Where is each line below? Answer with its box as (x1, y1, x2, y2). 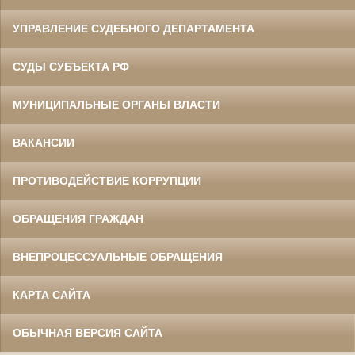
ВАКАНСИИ (13, 136, 74, 149)
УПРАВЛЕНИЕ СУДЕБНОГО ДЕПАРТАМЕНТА (13, 21, 254, 35)
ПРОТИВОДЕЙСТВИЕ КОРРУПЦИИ (13, 174, 201, 187)
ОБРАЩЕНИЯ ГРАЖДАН (13, 212, 143, 225)
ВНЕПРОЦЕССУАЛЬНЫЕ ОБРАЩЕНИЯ (13, 250, 223, 263)
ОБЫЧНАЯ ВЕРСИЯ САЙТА (13, 326, 162, 339)
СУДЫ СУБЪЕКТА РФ (13, 59, 129, 73)
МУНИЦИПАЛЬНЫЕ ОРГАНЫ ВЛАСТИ (13, 97, 220, 111)
